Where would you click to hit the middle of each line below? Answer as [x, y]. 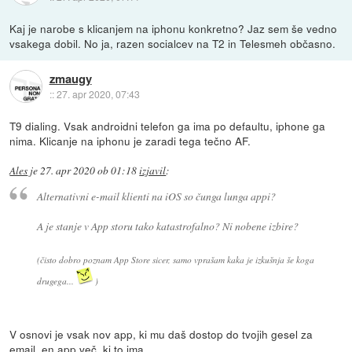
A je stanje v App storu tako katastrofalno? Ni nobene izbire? [167, 226]
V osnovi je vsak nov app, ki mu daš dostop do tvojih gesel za [161, 334]
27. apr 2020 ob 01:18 [89, 170]
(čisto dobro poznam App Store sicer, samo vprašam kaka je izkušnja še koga [175, 260]
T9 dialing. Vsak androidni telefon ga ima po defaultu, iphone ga [168, 125]
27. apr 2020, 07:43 [98, 94]
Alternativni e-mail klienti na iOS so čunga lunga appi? [156, 196]
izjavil [153, 170]
